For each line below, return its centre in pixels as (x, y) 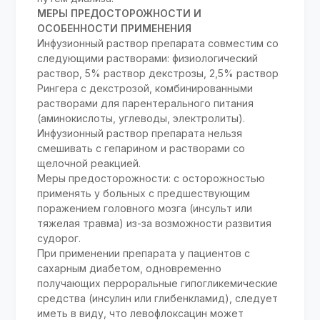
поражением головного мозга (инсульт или (145, 208)
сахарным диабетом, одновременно (130, 268)
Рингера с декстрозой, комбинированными (145, 88)
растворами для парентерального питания (146, 103)
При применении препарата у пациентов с (144, 253)
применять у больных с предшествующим (144, 193)
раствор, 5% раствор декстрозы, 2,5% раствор (158, 73)
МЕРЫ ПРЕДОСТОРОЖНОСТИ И (120, 13)
